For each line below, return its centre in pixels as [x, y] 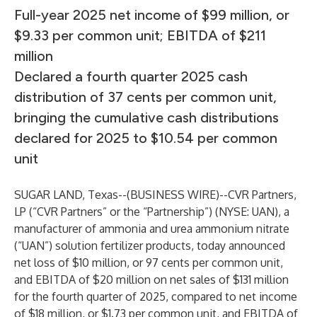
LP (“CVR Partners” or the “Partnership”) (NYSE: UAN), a [152, 212]
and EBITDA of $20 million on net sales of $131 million [151, 279]
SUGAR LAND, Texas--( [72, 195]
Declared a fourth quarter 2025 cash [131, 76]
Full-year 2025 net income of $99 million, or [152, 15]
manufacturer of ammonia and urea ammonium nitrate [152, 229]
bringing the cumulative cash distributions [146, 117]
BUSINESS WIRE [173, 195]
